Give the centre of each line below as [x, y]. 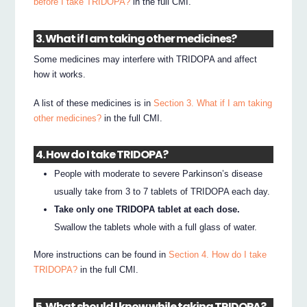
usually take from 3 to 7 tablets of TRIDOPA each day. [162, 191]
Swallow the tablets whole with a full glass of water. [156, 227]
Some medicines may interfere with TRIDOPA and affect [146, 59]
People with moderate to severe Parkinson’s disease [159, 173]
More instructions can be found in [101, 255]
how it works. [60, 74]
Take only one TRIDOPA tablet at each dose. [147, 209]
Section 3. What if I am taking [213, 103]
